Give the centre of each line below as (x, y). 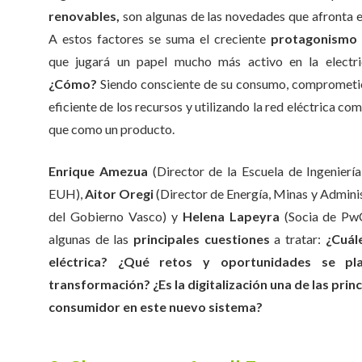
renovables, (84, 16)
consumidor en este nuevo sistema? (156, 307)
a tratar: (297, 239)
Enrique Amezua (98, 171)
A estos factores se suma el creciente (160, 38)
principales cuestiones (202, 239)
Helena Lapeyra (231, 216)
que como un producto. (112, 129)
